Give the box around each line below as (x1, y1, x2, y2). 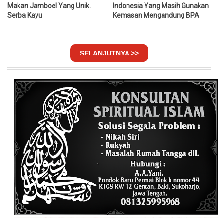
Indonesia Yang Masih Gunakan (113, 2, 209, 10)
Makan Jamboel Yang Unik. (7, 2, 91, 10)
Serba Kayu (7, 11, 42, 19)
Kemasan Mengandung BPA (113, 11, 200, 19)
